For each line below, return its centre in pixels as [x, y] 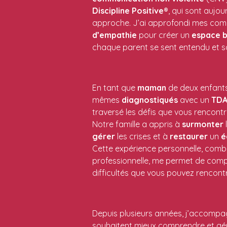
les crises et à [142, 136]
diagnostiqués [150, 100]
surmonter [203, 124]
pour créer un [164, 35]
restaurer [189, 136]
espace [206, 35]
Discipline [111, 10]
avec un [195, 100]
